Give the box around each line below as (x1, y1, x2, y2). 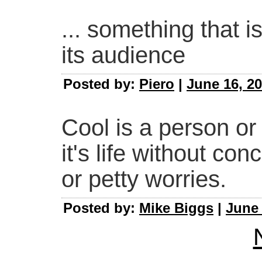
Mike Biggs (139, 200, 213, 216)
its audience (61, 42, 185, 68)
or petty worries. (61, 166, 226, 192)
